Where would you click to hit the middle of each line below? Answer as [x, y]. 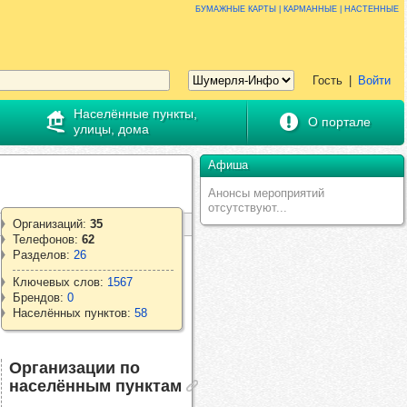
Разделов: [43, 255]
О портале [339, 121]
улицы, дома [111, 129]
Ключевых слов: [60, 282]
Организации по [74, 367]
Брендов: [40, 298]
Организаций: [51, 224]
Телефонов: [47, 239]
